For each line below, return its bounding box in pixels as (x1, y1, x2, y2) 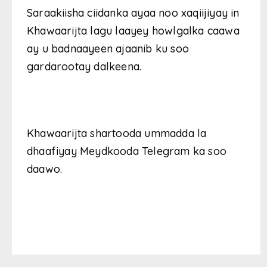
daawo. (27, 162, 63, 176)
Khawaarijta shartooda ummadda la (27, 126, 207, 141)
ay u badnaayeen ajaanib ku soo (27, 42, 189, 56)
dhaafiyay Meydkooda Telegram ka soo (27, 144, 227, 159)
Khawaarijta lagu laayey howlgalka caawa (27, 24, 240, 38)
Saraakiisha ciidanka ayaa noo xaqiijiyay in (27, 6, 240, 20)
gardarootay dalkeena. (27, 60, 142, 74)
